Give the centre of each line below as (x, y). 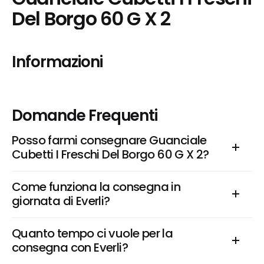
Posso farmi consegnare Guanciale (109, 140)
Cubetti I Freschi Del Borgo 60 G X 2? (110, 154)
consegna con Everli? (70, 247)
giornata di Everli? (61, 201)
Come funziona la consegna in (96, 187)
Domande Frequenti (85, 115)
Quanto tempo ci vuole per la (93, 233)
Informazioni (57, 62)
